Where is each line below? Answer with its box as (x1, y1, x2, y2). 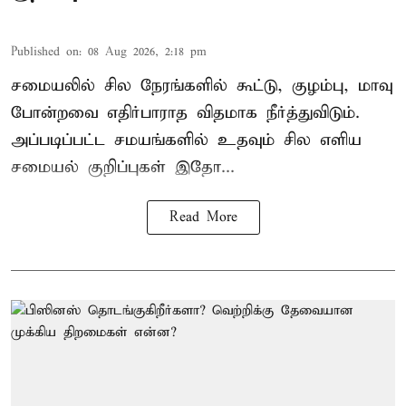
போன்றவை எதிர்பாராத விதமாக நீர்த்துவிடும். (11, 101, 360, 123)
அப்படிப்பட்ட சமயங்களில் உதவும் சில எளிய (11, 129, 362, 150)
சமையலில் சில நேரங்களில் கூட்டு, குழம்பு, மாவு (11, 74, 392, 96)
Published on (11, 43, 79, 60)
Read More (169, 208, 237, 226)
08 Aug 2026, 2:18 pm (88, 43, 207, 60)
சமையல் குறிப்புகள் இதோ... (11, 156, 235, 178)
